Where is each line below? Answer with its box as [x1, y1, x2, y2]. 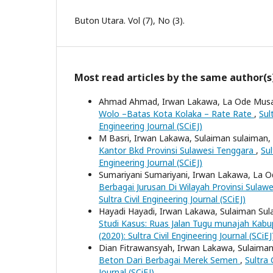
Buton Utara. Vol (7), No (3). [74, 15, 185, 26]
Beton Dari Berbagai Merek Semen [99, 254, 240, 266]
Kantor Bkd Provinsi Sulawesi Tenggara [99, 144, 256, 156]
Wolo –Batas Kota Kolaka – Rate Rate [99, 108, 254, 119]
